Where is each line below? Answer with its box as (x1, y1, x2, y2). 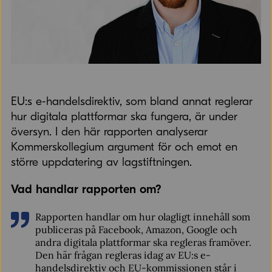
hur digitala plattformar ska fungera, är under (10, 110, 237, 123)
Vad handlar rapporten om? (10, 182, 161, 196)
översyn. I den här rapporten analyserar (10, 125, 208, 138)
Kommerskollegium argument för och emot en (10, 140, 237, 154)
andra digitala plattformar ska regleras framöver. (35, 236, 251, 248)
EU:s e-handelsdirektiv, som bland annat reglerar (10, 95, 253, 108)
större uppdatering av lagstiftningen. (10, 155, 192, 169)
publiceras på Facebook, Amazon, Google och (35, 223, 237, 236)
